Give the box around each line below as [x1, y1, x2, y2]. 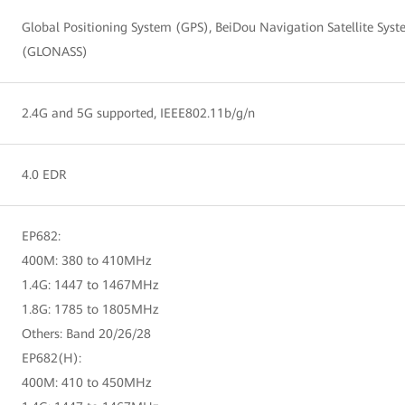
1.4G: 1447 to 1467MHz [22, 277, 159, 292]
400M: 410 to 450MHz [22, 374, 152, 390]
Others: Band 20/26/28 [22, 325, 151, 341]
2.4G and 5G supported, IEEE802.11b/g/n [22, 105, 255, 120]
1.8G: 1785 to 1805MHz [22, 301, 159, 316]
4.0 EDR [22, 166, 67, 182]
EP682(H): [22, 350, 81, 365]
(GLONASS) [22, 43, 88, 59]
